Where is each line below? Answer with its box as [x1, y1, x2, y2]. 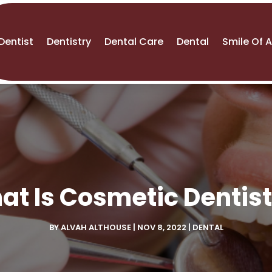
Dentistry [47, 35, 92, 49]
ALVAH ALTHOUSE [60, 222, 131, 234]
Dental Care [104, 35, 164, 49]
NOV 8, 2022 [137, 222, 186, 234]
